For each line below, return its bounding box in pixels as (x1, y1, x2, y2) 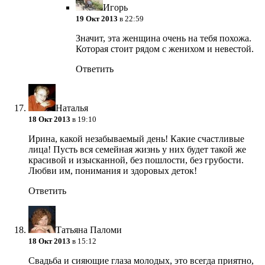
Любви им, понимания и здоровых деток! (28, 166, 197, 176)
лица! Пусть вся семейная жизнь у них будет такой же (28, 144, 246, 155)
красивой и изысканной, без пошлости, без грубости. (28, 155, 244, 166)
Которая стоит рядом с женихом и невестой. (76, 44, 254, 54)
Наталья (56, 103, 88, 114)
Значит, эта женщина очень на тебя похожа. (76, 33, 251, 44)
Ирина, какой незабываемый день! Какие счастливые (28, 134, 244, 144)
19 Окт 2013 (76, 14, 118, 24)
